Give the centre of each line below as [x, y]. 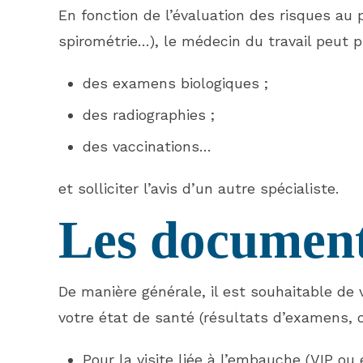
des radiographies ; [149, 115]
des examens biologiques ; [175, 83]
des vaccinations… [147, 146]
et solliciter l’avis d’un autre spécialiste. [199, 188]
